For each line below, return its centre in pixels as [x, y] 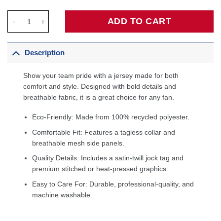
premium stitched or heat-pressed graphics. [100, 169]
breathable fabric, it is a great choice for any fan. [99, 97]
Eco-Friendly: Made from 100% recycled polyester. [111, 117]
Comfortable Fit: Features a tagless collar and [104, 132]
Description [45, 52]
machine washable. [62, 195]
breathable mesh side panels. [78, 143]
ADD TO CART [139, 21]
